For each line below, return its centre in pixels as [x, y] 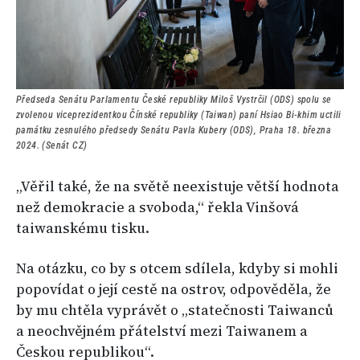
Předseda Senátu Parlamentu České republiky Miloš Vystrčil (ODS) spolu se [174, 100]
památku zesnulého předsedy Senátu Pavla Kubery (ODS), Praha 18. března [174, 131]
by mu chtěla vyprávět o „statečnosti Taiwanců [175, 311]
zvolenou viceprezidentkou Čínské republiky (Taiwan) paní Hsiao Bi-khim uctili [179, 115]
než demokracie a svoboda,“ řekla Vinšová [157, 208]
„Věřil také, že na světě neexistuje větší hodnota [178, 187]
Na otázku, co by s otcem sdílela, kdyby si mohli [177, 269]
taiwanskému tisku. [83, 229]
